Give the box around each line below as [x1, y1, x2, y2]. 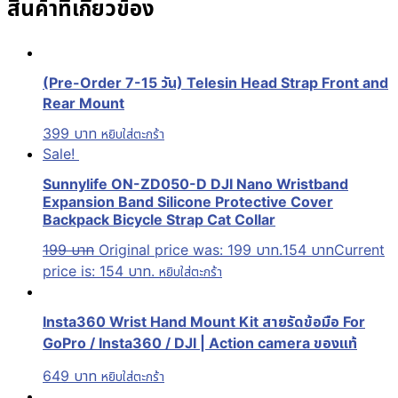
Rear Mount [43, 94, 124, 113]
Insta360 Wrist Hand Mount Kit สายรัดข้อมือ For [43, 313, 365, 331]
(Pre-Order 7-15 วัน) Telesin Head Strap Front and [43, 74, 388, 92]
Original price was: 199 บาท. [99, 240, 283, 259]
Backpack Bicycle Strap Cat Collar [43, 210, 275, 228]
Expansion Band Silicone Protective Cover [43, 192, 333, 211]
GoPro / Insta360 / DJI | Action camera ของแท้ [43, 334, 357, 353]
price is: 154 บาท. [43, 261, 155, 280]
